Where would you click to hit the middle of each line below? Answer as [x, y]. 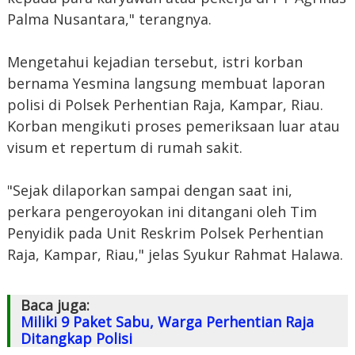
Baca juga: [55, 305]
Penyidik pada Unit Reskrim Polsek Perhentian [165, 233]
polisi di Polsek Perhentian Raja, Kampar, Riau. [165, 104]
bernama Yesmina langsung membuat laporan [166, 83]
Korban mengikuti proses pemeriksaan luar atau [173, 126]
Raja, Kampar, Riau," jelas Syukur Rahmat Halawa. [175, 254]
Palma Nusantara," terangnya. [109, 19]
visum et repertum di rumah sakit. [124, 147]
